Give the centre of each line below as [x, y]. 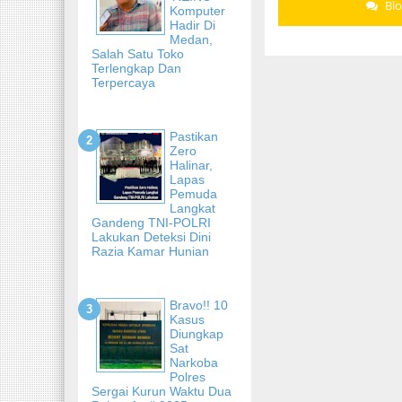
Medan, [191, 39]
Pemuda [193, 193]
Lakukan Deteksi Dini [151, 236]
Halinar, [191, 165]
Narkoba [194, 362]
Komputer [197, 10]
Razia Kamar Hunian [150, 251]
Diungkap [197, 333]
